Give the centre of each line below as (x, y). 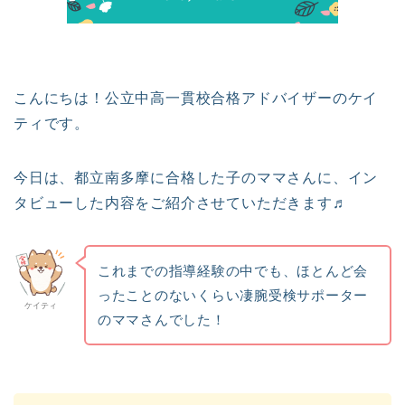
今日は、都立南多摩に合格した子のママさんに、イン (196, 178)
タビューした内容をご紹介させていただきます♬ (181, 203)
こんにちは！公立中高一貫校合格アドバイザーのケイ (196, 98)
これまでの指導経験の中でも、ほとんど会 (233, 270)
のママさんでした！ (161, 319)
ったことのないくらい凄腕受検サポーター (233, 295)
